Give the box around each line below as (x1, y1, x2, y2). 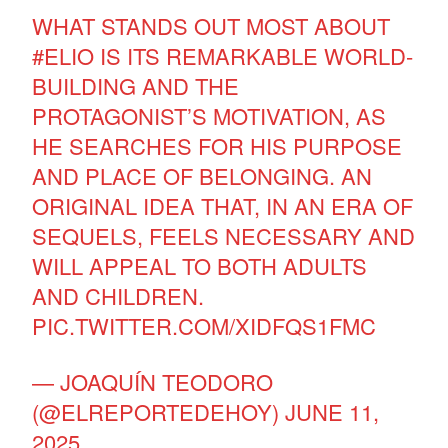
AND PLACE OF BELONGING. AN (32, 159, 373, 191)
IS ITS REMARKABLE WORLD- (94, 39, 414, 71)
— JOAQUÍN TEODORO (32, 365, 274, 397)
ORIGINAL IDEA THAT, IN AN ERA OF (32, 189, 414, 221)
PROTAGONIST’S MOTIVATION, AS (32, 99, 387, 131)
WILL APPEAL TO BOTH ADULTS (32, 249, 368, 281)
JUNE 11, (285, 395, 380, 427)
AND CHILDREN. (32, 279, 205, 311)
